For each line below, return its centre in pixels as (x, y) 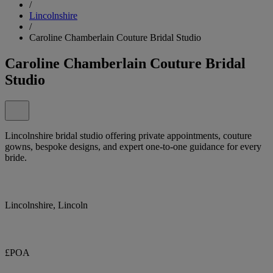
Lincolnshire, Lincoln (46, 205)
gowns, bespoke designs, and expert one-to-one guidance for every (133, 146)
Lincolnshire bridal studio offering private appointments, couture (128, 135)
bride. (16, 157)
